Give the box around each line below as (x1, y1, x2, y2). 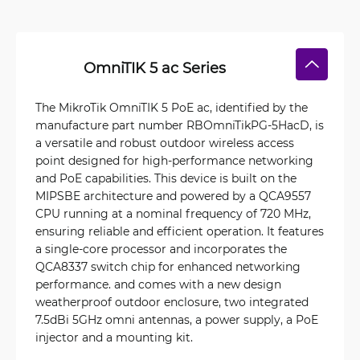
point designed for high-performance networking (35, 153, 313, 168)
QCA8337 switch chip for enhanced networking (35, 259, 301, 274)
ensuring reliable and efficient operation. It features (35, 223, 324, 239)
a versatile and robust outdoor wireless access (35, 135, 294, 150)
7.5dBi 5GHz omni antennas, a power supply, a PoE (35, 312, 318, 327)
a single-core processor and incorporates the (35, 241, 287, 256)
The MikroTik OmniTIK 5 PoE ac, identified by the (35, 100, 308, 115)
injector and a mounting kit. (35, 329, 193, 345)
